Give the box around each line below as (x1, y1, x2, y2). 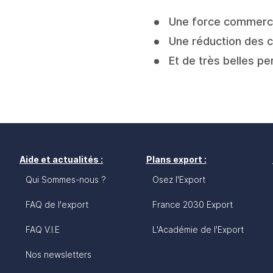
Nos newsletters (26, 249, 91, 260)
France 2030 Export (152, 199, 233, 210)
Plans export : (146, 154, 207, 165)
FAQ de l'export (26, 199, 88, 210)
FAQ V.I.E (26, 224, 60, 235)
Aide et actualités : (19, 154, 103, 165)
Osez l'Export (152, 174, 205, 185)
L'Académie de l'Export (152, 224, 244, 235)
